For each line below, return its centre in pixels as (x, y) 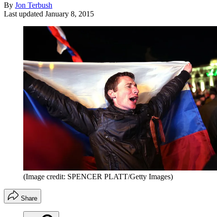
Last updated (24, 14)
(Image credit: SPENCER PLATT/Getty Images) (98, 177)
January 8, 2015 (70, 14)
